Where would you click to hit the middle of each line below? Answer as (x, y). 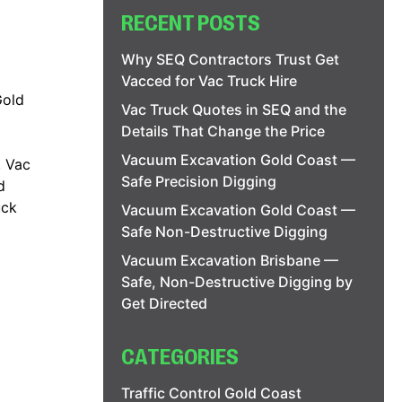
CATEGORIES (180, 359)
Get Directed (165, 303)
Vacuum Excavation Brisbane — (230, 260)
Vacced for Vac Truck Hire (210, 81)
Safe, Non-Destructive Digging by (237, 282)
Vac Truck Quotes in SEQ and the (234, 109)
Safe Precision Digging (199, 181)
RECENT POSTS (191, 25)
